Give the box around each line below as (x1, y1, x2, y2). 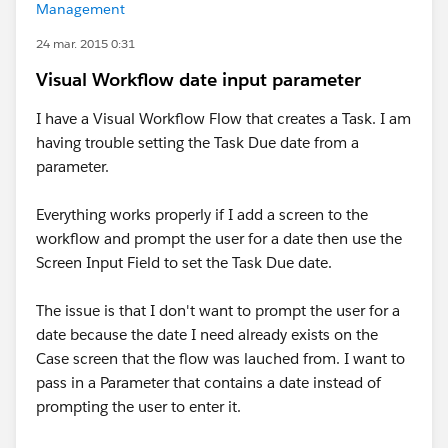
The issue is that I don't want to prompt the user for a (36, 301, 400, 320)
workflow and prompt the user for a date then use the (36, 229, 402, 248)
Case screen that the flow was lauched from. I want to (36, 349, 405, 368)
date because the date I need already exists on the (36, 325, 378, 344)
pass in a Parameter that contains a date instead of (36, 373, 381, 392)
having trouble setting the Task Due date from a (36, 133, 359, 152)
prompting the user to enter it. (36, 397, 241, 416)
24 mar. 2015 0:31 (36, 35, 135, 52)
